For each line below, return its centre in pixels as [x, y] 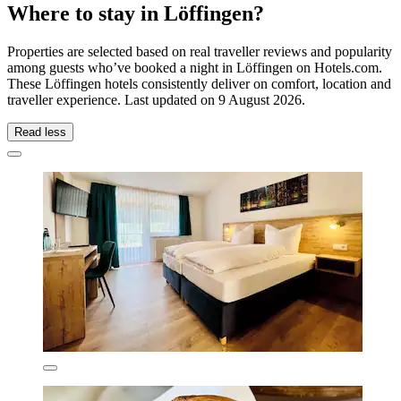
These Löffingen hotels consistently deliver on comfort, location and [199, 83]
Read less [40, 132]
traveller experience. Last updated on [113, 99]
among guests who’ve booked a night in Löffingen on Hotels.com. [195, 67]
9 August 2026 [260, 99]
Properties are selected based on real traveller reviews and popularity [200, 51]
